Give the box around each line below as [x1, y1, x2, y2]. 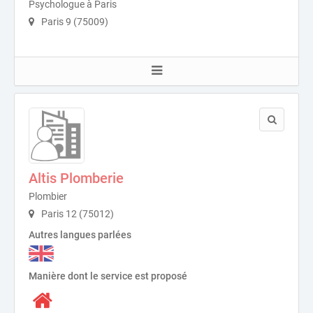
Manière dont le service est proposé [29, 270, 187, 282]
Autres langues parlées [29, 228, 131, 240]
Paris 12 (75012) [39, 208, 114, 219]
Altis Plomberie [29, 169, 124, 187]
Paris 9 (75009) [39, 15, 108, 27]
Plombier [29, 190, 67, 202]
